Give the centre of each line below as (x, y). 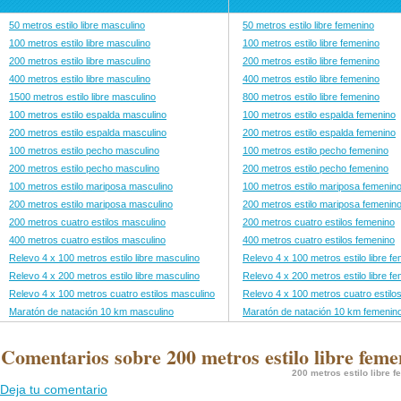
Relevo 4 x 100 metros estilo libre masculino (104, 258)
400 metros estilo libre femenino (311, 79)
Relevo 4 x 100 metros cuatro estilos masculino (112, 294)
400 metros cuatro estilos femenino (319, 240)
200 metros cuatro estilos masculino (87, 222)
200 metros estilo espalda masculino (88, 132)
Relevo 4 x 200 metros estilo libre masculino (104, 276)
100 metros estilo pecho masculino (84, 150)
